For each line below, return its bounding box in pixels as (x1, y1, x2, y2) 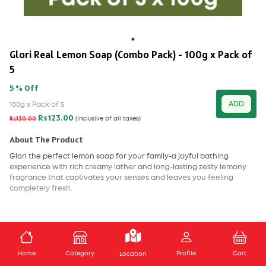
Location (119, 251, 147, 257)
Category (65, 250, 94, 256)
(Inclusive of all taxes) (75, 116, 141, 122)
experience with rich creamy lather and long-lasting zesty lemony (9, 163, 246, 170)
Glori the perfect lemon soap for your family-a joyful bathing (9, 153, 229, 160)
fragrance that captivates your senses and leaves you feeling (9, 174, 233, 181)
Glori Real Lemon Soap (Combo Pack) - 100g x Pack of (9, 50, 252, 61)
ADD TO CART (104, 241, 161, 249)
